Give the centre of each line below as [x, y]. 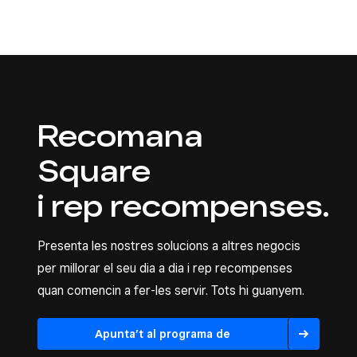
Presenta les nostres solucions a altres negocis [169, 246]
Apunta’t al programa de [163, 334]
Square [94, 171]
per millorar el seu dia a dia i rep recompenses [165, 268]
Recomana [120, 136]
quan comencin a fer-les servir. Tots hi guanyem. [171, 290]
